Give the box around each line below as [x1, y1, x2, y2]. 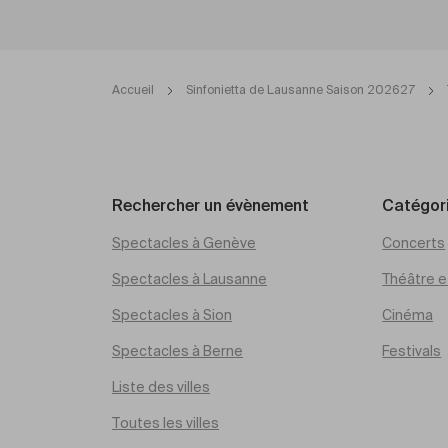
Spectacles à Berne [112, 345, 243, 359]
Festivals [382, 345, 442, 359]
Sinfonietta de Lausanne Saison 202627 [186, 85, 415, 97]
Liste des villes [112, 381, 210, 395]
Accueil [112, 85, 154, 97]
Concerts [382, 237, 446, 251]
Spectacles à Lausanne [112, 273, 267, 287]
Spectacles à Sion [112, 309, 232, 323]
